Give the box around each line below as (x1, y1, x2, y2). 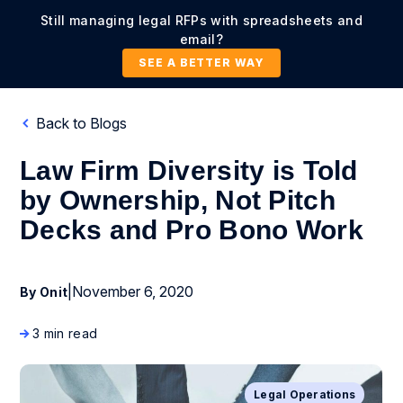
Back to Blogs (32, 114, 127, 132)
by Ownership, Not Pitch (20, 185, 336, 215)
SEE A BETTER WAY (138, 56, 265, 69)
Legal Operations (254, 388, 356, 401)
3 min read (32, 326, 98, 341)
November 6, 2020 (72, 282, 194, 300)
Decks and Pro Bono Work (20, 215, 363, 245)
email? (180, 31, 223, 47)
